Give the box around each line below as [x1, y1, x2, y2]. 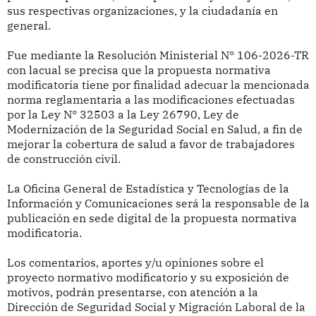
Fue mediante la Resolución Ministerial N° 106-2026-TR [6, 48, 309, 63]
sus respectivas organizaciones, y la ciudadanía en [6, 4, 278, 18]
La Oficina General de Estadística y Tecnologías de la [6, 181, 289, 196]
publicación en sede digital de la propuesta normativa [6, 211, 297, 226]
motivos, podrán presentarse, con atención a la [6, 285, 258, 300]
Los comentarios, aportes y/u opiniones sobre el [6, 255, 264, 270]
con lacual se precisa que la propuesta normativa [6, 63, 271, 78]
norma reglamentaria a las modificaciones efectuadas [6, 92, 295, 107]
